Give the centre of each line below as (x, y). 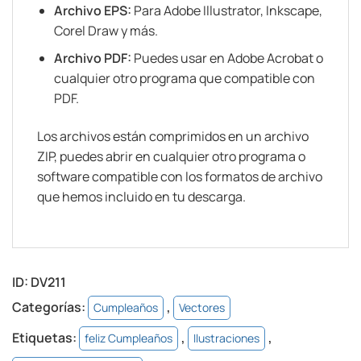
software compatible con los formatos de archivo (180, 176)
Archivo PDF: (92, 58)
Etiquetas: (46, 338)
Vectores (202, 308)
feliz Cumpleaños (129, 338)
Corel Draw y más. (106, 30)
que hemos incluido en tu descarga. (141, 196)
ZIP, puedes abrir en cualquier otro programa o (171, 156)
